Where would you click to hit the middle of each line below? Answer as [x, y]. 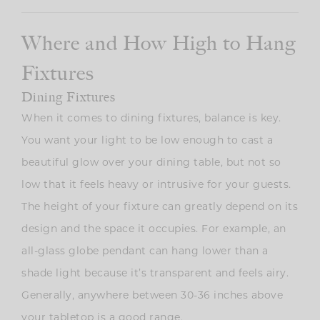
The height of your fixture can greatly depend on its [160, 207]
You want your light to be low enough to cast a [147, 140]
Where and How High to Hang [159, 43]
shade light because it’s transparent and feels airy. [155, 273]
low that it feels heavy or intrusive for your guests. [156, 185]
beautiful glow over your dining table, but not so [151, 162]
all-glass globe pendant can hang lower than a [145, 251]
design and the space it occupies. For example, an [154, 229]
